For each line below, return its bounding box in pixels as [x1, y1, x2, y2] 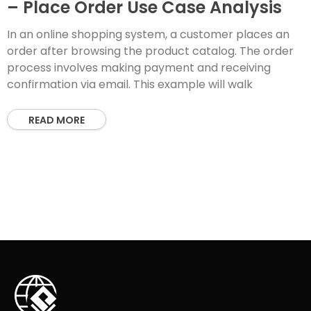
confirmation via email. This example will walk [7, 76, 253, 92]
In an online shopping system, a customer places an [7, 26, 289, 42]
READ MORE [28, 113, 85, 127]
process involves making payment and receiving [7, 60, 271, 76]
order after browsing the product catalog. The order [7, 43, 294, 59]
